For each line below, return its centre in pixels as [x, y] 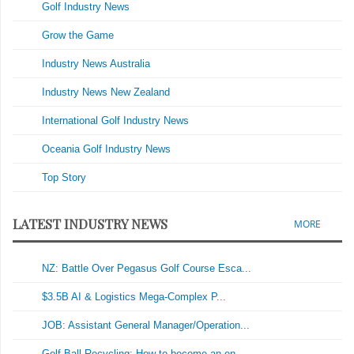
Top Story [64, 178]
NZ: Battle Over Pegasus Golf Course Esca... [147, 269]
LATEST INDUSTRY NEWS [90, 224]
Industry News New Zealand [106, 92]
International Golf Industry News [116, 121]
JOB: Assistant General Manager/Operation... [146, 326]
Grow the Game [78, 36]
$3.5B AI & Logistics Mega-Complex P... [134, 297]
